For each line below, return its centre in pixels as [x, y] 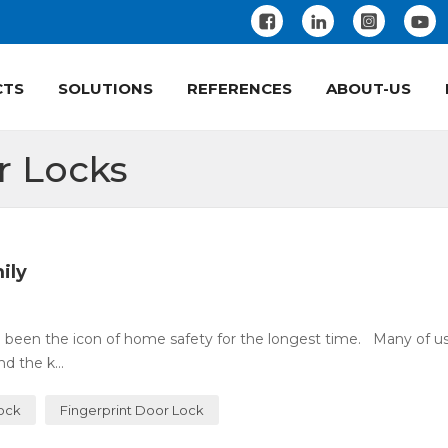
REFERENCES [239, 88]
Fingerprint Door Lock [132, 410]
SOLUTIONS [105, 88]
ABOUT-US [368, 88]
